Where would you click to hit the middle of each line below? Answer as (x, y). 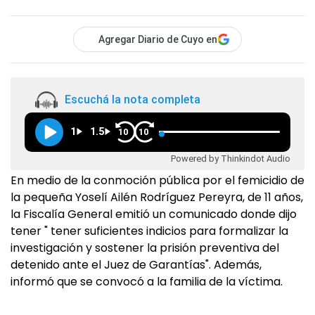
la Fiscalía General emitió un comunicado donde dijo (154, 214)
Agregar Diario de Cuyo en (158, 39)
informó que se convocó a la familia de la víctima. (148, 282)
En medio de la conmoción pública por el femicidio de (157, 180)
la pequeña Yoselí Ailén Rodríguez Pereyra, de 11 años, (157, 197)
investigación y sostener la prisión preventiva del (145, 248)
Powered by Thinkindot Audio (231, 158)
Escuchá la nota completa (133, 100)
